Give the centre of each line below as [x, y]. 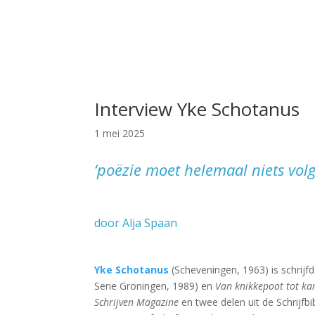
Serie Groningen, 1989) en [155, 286]
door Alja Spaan [136, 223]
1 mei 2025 [120, 133]
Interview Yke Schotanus [197, 109]
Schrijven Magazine [137, 302]
